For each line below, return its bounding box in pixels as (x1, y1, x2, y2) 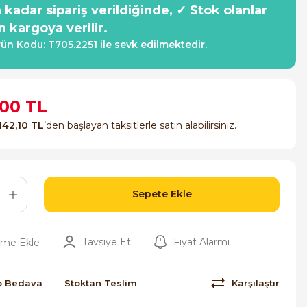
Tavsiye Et (82, 235, 131, 248)
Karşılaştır (232, 277, 280, 288)
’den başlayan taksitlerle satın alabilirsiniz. (44, 119, 236, 132)
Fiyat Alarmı (173, 235, 230, 248)
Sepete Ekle (132, 188, 192, 201)
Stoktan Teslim (64, 277, 137, 288)
